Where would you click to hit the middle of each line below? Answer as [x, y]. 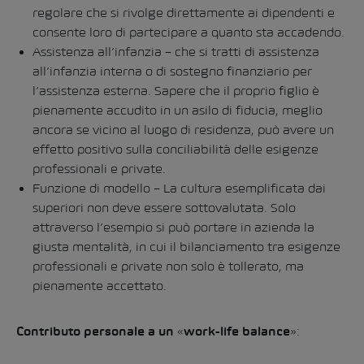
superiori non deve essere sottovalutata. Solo [164, 208]
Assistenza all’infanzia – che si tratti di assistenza [176, 52]
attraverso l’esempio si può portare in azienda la [173, 227]
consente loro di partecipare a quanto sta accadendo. [188, 32]
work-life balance [237, 332]
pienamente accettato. [100, 286]
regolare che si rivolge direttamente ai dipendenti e [184, 13]
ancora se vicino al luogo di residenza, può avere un [183, 130]
